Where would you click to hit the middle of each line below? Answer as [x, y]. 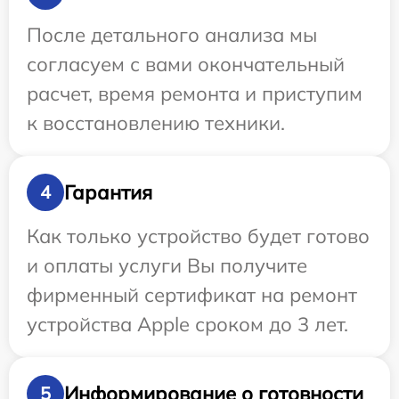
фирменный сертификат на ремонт [192, 295]
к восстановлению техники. [156, 123]
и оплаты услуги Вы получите [167, 265]
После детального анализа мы [172, 35]
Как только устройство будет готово [198, 236]
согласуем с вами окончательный [186, 64]
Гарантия [108, 192]
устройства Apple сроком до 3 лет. [187, 324]
